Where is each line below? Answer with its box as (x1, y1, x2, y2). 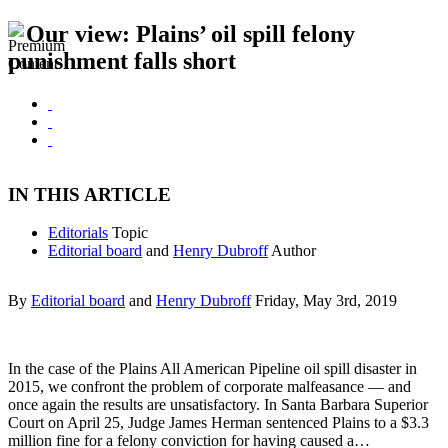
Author (271, 242, 316, 260)
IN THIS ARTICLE (8, 183, 171, 205)
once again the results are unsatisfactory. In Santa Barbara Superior (8, 396, 428, 414)
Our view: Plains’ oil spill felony (26, 21, 355, 47)
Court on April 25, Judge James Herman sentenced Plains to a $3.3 (8, 414, 429, 432)
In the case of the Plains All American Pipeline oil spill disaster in (8, 360, 417, 378)
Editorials (48, 224, 108, 242)
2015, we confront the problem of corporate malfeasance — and (8, 378, 411, 396)
